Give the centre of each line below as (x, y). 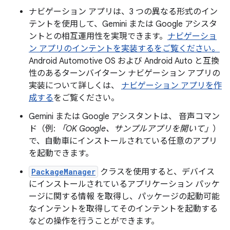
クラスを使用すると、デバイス (156, 172)
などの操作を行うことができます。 (94, 221)
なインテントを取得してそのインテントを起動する (123, 209)
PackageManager (63, 171)
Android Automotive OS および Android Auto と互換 (124, 61)
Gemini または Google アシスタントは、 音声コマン (124, 116)
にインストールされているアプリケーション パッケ (124, 184)
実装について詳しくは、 (75, 85)
